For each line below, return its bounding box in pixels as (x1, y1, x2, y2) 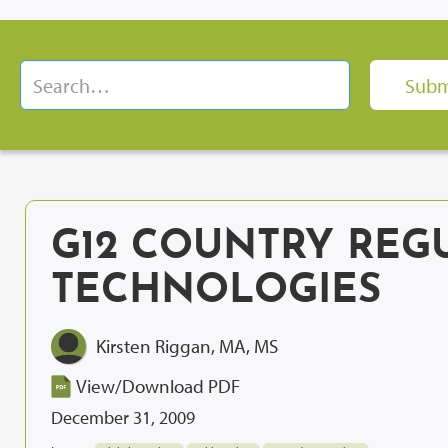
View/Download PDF (76, 374, 240, 398)
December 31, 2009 (51, 406, 195, 429)
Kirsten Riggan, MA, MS (96, 334, 278, 358)
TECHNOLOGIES (51, 272, 381, 312)
